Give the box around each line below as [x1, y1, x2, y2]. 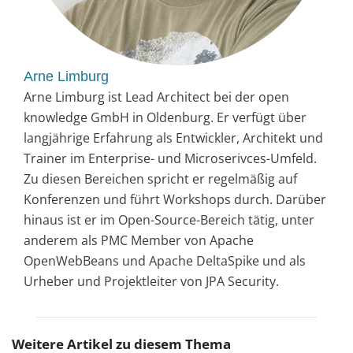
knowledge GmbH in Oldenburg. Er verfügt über [24, 109, 307, 127]
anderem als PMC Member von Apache [24, 232, 254, 250]
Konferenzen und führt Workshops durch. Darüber [24, 191, 326, 209]
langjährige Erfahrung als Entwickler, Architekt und [24, 129, 323, 147]
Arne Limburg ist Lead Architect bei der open [24, 88, 289, 106]
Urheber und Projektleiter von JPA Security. [24, 273, 279, 291]
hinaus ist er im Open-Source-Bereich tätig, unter [24, 211, 314, 229]
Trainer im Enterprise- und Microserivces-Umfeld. [24, 150, 317, 168]
